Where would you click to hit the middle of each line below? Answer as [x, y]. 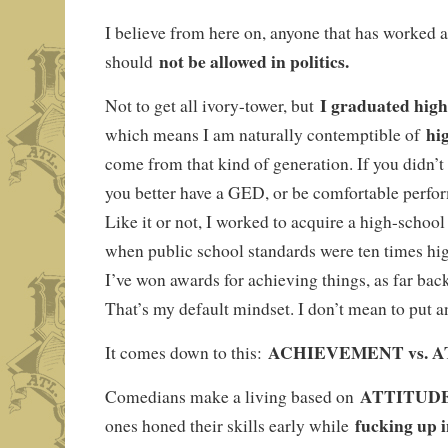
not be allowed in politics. [253, 61]
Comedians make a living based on [232, 397]
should [131, 62]
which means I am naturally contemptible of [265, 135]
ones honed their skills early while [229, 426]
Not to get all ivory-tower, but [212, 106]
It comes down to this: [186, 353]
